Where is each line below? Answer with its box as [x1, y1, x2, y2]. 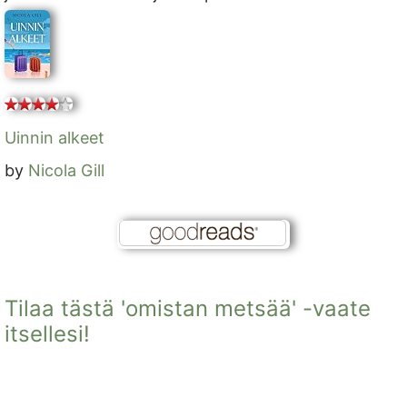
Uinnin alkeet [5, 127, 104, 147]
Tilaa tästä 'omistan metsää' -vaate [5, 294, 371, 322]
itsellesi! [5, 320, 90, 347]
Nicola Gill [28, 160, 104, 180]
